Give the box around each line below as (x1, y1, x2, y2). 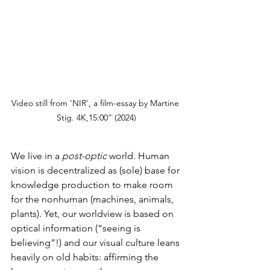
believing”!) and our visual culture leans (11, 236, 182, 248)
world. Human (107, 149, 172, 162)
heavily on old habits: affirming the (11, 251, 161, 263)
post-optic (62, 149, 107, 162)
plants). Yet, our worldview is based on (11, 207, 176, 219)
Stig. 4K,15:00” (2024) (57, 111, 136, 123)
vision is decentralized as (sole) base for (11, 164, 182, 176)
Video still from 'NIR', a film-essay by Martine (11, 97, 181, 108)
